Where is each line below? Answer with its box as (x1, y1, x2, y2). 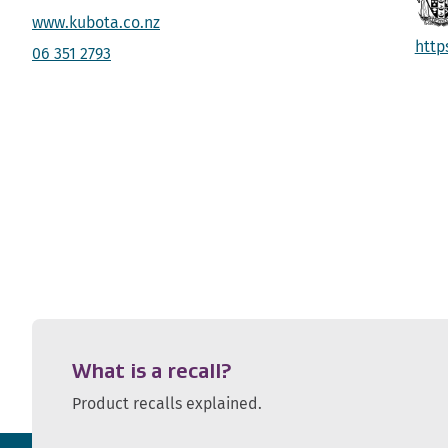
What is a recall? (72, 360, 231, 383)
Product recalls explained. (72, 392, 262, 416)
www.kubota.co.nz (32, 11, 160, 35)
